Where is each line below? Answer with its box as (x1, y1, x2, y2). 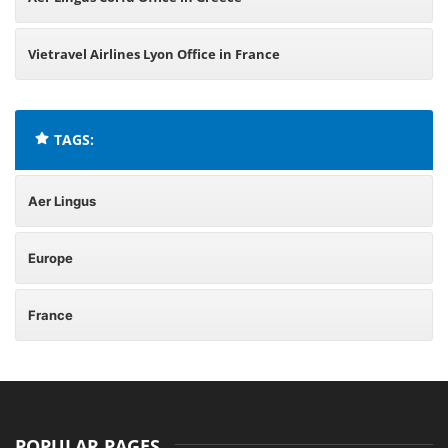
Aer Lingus (28, 193, 96, 209)
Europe (28, 250, 73, 266)
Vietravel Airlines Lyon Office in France (28, 45, 280, 63)
